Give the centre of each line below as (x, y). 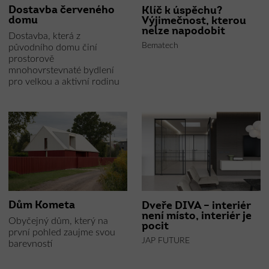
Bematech (160, 46)
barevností (30, 243)
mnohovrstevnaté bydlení (61, 70)
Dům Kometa (41, 205)
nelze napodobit (183, 32)
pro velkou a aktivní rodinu (64, 81)
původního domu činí (53, 47)
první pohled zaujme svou (62, 232)
